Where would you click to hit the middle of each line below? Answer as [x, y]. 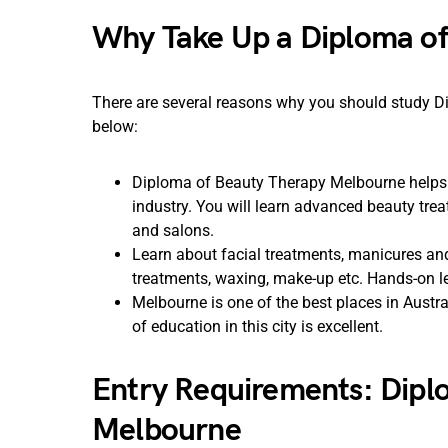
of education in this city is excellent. [257, 326]
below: [115, 126]
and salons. [173, 230]
